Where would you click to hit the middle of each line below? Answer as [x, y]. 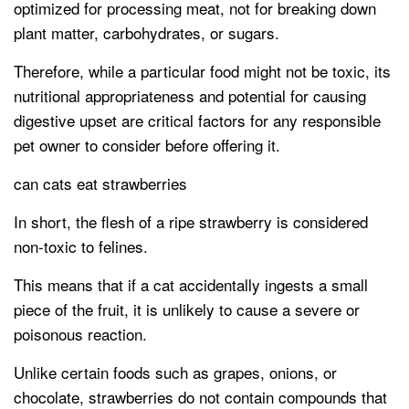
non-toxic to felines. [81, 246]
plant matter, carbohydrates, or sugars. [147, 33]
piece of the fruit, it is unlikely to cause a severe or [187, 309]
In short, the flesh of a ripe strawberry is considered [191, 222]
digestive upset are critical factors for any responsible [197, 121]
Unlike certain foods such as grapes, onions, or [175, 372]
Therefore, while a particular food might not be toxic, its [202, 71]
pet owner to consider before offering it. [147, 145]
